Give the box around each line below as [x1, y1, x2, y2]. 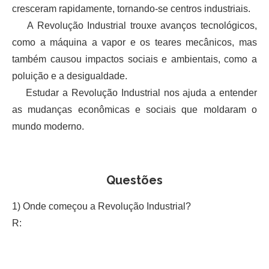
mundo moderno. [12, 121, 84, 131]
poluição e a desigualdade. [12, 70, 127, 81]
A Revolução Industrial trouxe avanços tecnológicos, [12, 20, 257, 31]
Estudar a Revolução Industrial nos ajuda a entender [12, 87, 257, 98]
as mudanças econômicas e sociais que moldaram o [12, 104, 257, 115]
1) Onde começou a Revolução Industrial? [12, 201, 191, 211]
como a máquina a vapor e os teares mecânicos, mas [12, 37, 257, 47]
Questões [106, 172, 163, 187]
